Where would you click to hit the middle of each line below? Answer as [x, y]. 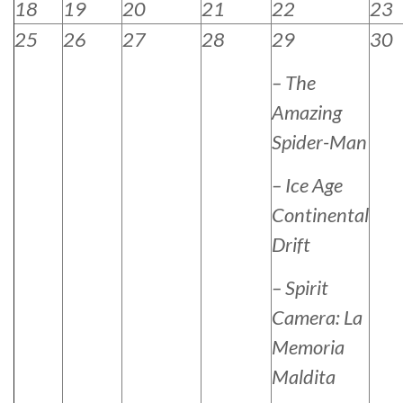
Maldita [304, 377]
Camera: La [317, 318]
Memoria [308, 347]
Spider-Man [319, 142]
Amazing [307, 112]
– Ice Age [307, 185]
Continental [320, 215]
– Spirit [300, 288]
